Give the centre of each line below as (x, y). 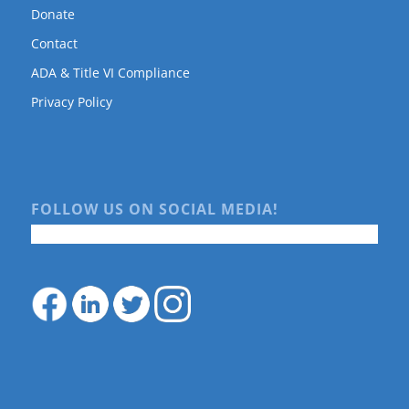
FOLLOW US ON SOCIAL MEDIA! (154, 210)
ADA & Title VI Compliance (110, 72)
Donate (52, 14)
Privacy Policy (71, 101)
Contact (54, 43)
